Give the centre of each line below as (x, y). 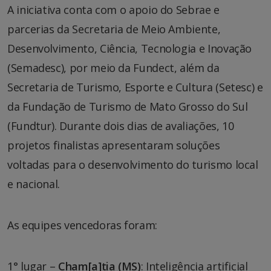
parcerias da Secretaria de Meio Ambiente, (114, 29)
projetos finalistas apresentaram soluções (114, 145)
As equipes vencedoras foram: (82, 225)
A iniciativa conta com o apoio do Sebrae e (113, 9)
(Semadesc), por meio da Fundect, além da (113, 67)
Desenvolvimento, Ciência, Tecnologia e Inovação (130, 48)
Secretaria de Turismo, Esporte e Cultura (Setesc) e (135, 87)
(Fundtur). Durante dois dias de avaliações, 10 (121, 126)
